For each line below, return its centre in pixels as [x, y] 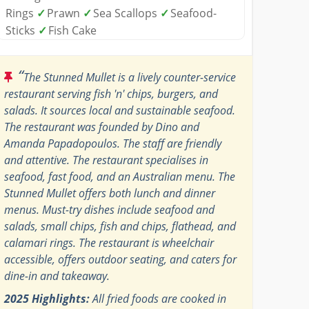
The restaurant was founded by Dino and [102, 127]
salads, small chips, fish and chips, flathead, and [120, 226]
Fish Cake [73, 30]
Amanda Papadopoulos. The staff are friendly [113, 143]
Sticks [22, 30]
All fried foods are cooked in [158, 298]
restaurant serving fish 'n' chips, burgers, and [111, 93]
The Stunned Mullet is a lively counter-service [130, 77]
